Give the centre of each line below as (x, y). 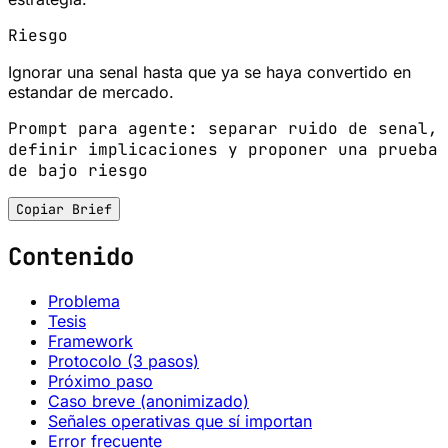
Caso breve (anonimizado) (148, 401)
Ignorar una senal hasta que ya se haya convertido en (209, 71)
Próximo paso (100, 381)
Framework (90, 341)
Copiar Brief (64, 208)
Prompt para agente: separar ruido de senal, (223, 128)
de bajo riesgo (78, 170)
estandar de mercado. (91, 91)
